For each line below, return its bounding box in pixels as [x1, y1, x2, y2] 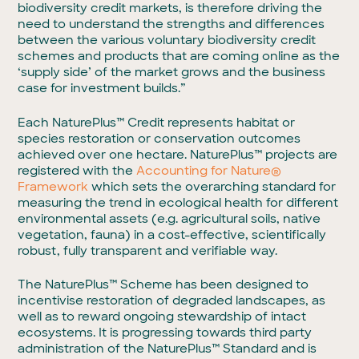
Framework [18, 178, 89, 195]
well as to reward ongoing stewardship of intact [18, 309, 307, 325]
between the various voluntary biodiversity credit [18, 32, 317, 48]
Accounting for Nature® [136, 162, 282, 179]
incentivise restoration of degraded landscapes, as [18, 292, 326, 309]
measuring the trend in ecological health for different [18, 194, 339, 211]
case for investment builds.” [18, 80, 193, 96]
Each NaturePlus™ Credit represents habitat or [18, 114, 296, 131]
